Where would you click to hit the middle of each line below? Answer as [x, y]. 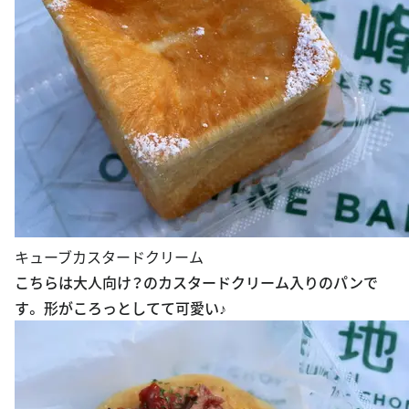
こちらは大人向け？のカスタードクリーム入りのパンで [196, 282]
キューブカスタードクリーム [109, 256]
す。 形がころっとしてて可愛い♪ [121, 307]
